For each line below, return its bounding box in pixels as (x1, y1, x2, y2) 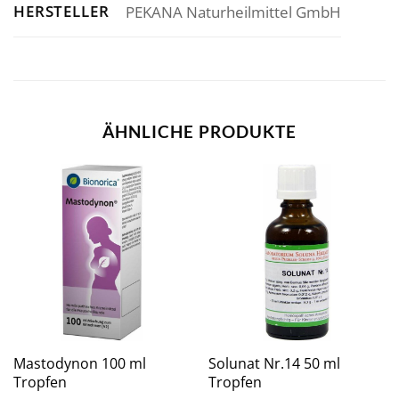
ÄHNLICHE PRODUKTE (102, 121, 297, 142)
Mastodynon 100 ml (12, 353, 146, 373)
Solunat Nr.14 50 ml (208, 353, 340, 373)
